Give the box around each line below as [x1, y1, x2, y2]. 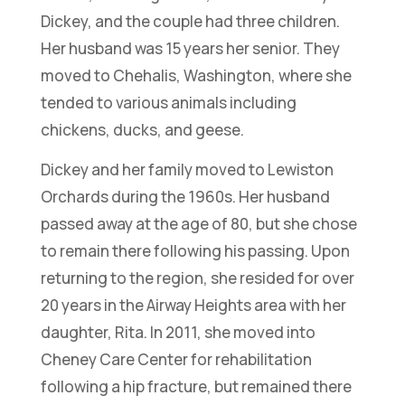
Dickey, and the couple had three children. [40, 11, 340, 33]
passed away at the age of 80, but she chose [40, 213, 357, 235]
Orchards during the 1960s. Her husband [40, 186, 330, 208]
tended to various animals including [40, 92, 297, 114]
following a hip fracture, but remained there [40, 376, 352, 398]
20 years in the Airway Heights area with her [40, 295, 346, 316]
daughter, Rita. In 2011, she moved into [40, 322, 316, 344]
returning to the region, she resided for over [40, 268, 354, 289]
